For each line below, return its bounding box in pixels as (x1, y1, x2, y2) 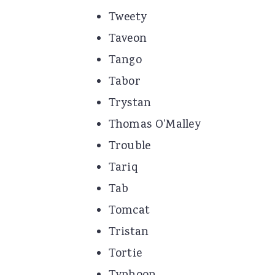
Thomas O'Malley (108, 117, 201, 134)
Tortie (108, 246, 142, 263)
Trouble (108, 138, 151, 156)
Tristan (108, 224, 149, 242)
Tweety (108, 9, 147, 27)
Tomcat (108, 203, 150, 220)
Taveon (108, 31, 147, 48)
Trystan (108, 95, 152, 113)
